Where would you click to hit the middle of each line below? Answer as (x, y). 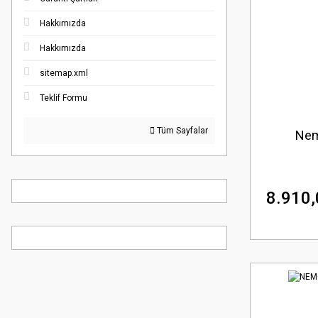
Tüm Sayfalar (181, 130)
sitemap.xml (64, 73)
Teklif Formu (64, 98)
